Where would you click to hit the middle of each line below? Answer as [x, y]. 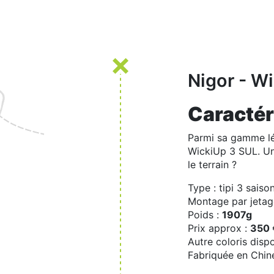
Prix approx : [219, 228]
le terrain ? [212, 165]
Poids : [205, 215]
